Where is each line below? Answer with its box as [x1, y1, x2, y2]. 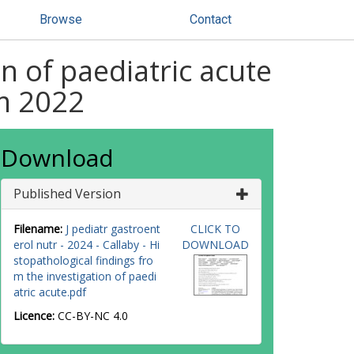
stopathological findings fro [13, 253, 153, 268]
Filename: [13, 221, 62, 236]
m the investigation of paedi [13, 269, 156, 284]
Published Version [13, 185, 121, 202]
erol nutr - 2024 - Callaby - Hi [13, 237, 160, 252]
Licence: [13, 308, 58, 323]
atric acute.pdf [13, 284, 86, 299]
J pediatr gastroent [66, 221, 160, 236]
